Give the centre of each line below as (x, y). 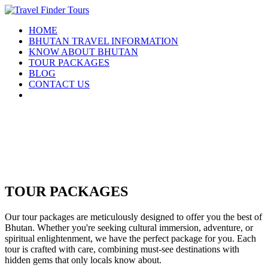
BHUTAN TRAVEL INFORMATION (103, 41)
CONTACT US (59, 84)
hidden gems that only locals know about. (83, 260)
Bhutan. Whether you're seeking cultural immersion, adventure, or (129, 227)
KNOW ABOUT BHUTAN (83, 52)
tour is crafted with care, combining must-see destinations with (122, 249)
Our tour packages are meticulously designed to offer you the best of (133, 217)
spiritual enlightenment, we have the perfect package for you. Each (130, 238)
